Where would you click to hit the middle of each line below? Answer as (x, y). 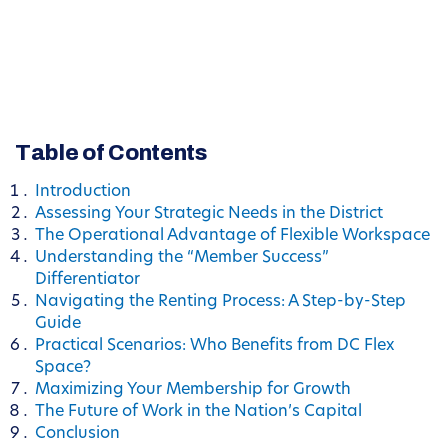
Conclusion (77, 434)
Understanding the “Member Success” (182, 258)
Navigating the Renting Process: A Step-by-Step (220, 302)
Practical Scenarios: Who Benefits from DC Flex (214, 346)
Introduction (83, 192)
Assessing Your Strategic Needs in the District (209, 214)
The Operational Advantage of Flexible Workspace (232, 236)
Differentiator (87, 280)
